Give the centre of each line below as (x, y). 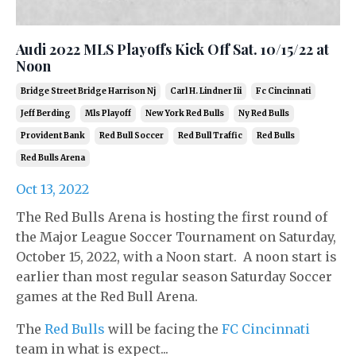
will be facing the (163, 329)
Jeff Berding (46, 113)
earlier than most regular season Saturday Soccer (174, 276)
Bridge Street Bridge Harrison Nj (88, 91)
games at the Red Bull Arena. (107, 296)
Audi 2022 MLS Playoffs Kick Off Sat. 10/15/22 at (172, 49)
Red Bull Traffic (210, 135)
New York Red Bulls (185, 113)
